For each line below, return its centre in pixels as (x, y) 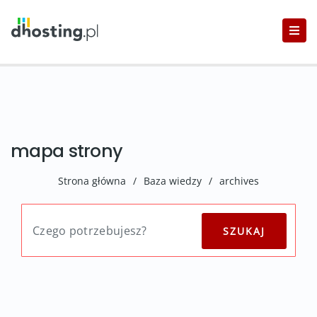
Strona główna (92, 181)
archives (239, 181)
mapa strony (67, 151)
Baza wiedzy (173, 181)
